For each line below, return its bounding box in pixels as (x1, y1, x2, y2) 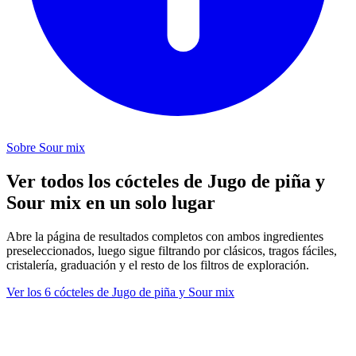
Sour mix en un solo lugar (6, 192, 215, 213)
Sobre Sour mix (6, 140, 85, 154)
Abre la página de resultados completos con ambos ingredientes (6, 229, 323, 243)
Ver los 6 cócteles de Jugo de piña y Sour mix (6, 284, 234, 299)
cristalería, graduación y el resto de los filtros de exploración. (6, 257, 309, 272)
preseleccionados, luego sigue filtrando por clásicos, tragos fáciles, (6, 243, 337, 257)
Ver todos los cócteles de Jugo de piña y (6, 170, 325, 192)
